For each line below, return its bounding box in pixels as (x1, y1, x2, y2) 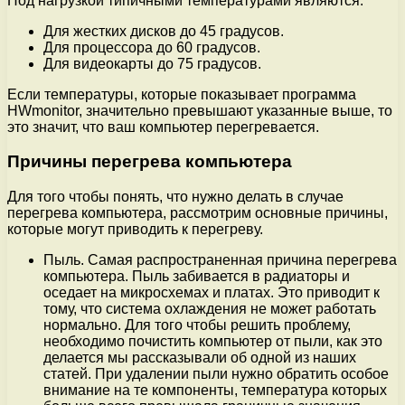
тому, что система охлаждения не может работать (43, 300, 376, 316)
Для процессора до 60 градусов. (43, 39, 260, 55)
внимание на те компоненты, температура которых (43, 381, 387, 398)
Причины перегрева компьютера (7, 152, 292, 172)
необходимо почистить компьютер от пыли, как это (43, 333, 382, 349)
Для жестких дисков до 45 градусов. (43, 23, 284, 39)
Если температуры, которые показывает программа (7, 86, 356, 102)
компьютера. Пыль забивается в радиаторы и (43, 268, 350, 284)
